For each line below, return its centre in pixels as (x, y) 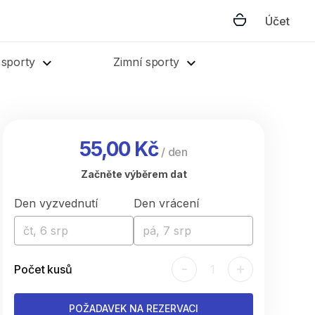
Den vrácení (166, 203)
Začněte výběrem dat (134, 174)
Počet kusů (43, 269)
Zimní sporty (147, 62)
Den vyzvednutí (56, 203)
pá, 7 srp (167, 231)
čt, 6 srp (46, 231)
